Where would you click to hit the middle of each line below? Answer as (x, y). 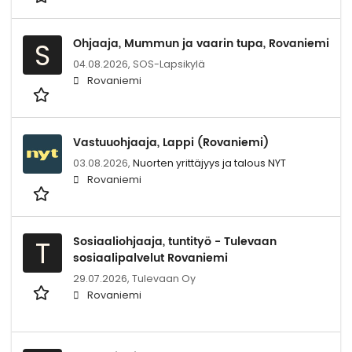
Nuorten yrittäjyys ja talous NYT (209, 163)
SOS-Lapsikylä (169, 64)
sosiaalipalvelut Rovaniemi (150, 258)
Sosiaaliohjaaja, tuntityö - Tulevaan (175, 241)
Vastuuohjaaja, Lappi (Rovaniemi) (171, 142)
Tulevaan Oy (164, 278)
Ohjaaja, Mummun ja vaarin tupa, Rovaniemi (201, 43)
